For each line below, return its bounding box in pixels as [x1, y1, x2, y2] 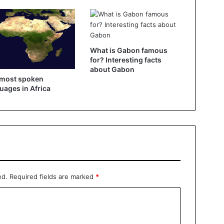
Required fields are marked [9, 172, 95, 181]
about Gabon [89, 64, 134, 73]
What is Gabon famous [89, 45, 167, 54]
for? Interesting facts [89, 55, 161, 64]
